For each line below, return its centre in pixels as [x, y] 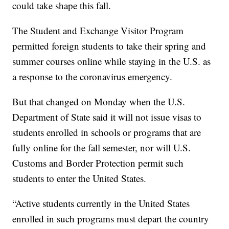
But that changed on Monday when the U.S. [99, 102]
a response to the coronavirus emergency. [93, 77]
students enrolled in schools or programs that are [107, 132]
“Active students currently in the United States [101, 203]
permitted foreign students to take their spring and [109, 46]
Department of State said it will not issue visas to [107, 117]
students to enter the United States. [79, 178]
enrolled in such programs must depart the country [111, 219]
